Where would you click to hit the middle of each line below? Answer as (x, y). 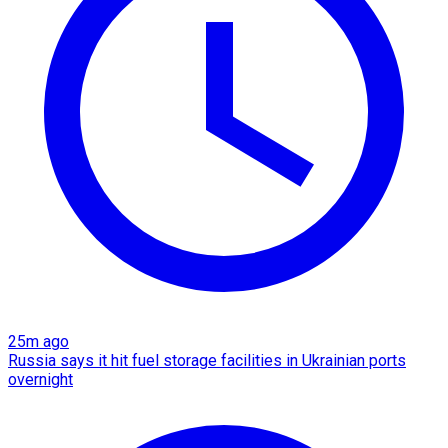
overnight (40, 379)
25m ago (38, 341)
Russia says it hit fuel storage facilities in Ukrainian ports (207, 360)
